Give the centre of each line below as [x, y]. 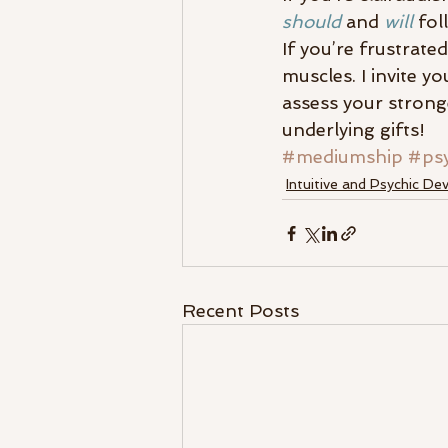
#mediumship [342, 157]
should [311, 22]
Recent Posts [240, 311]
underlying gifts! [353, 130]
